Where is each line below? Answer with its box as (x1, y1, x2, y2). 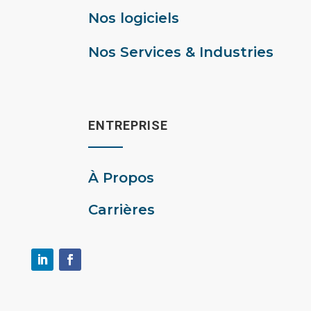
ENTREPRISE (88, 118, 168, 133)
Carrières (88, 201, 155, 219)
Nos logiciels (88, 10, 179, 27)
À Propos (88, 169, 154, 187)
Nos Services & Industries (88, 44, 274, 61)
